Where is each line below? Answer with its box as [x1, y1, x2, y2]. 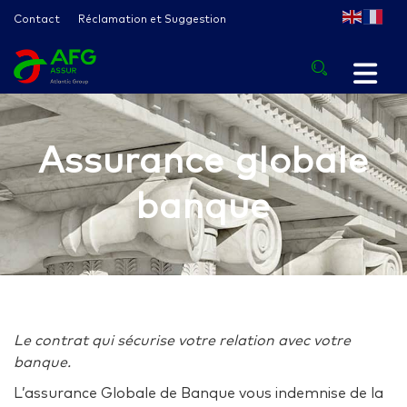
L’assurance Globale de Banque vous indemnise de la [14, 386, 383, 401]
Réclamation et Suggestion [78, 15, 226, 25]
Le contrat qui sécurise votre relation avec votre [14, 333, 351, 348]
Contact [14, 15, 60, 25]
